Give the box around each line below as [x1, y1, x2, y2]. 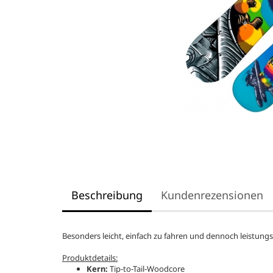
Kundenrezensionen [161, 188, 263, 202]
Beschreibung [71, 188, 143, 202]
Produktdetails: [62, 252, 118, 263]
